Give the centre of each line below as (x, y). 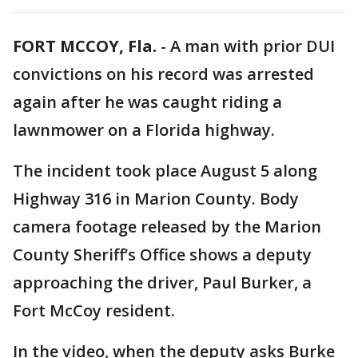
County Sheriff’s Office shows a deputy (162, 255)
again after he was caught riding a (147, 102)
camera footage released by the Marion (167, 227)
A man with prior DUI (253, 46)
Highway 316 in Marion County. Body (156, 199)
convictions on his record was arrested (163, 74)
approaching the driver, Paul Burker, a (162, 282)
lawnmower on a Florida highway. (144, 130)
